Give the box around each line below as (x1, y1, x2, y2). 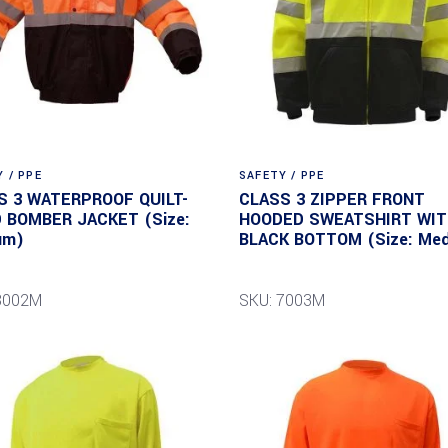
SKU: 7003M (238, 289, 325, 313)
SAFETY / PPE (238, 168, 325, 184)
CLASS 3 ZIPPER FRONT (238, 188, 425, 212)
